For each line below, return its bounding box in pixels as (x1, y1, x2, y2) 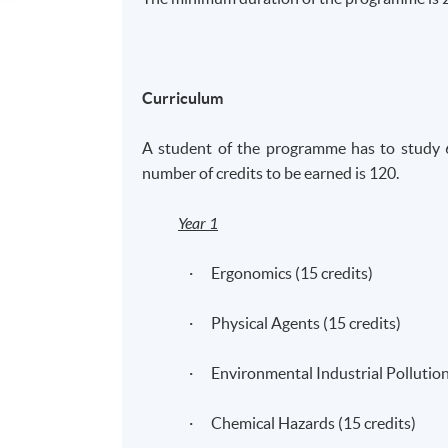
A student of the (142, 138, 266, 157)
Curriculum (142, 88, 224, 107)
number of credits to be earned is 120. (142, 163, 400, 182)
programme (265, 138, 346, 157)
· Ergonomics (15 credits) (189, 263, 374, 282)
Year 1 (178, 213, 219, 233)
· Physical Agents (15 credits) (189, 313, 402, 332)
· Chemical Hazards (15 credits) (189, 413, 417, 432)
